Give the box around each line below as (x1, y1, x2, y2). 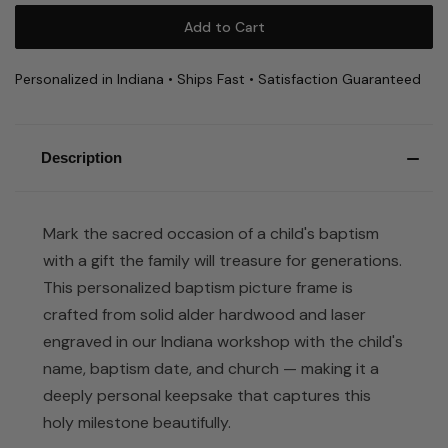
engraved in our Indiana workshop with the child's (43, 330, 403, 352)
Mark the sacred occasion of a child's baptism (43, 222, 379, 244)
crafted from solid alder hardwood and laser (43, 303, 366, 325)
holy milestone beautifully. (43, 411, 231, 433)
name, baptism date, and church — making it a (43, 357, 379, 379)
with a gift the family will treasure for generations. (43, 249, 402, 271)
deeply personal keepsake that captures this (43, 384, 371, 406)
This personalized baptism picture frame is (43, 276, 353, 298)
